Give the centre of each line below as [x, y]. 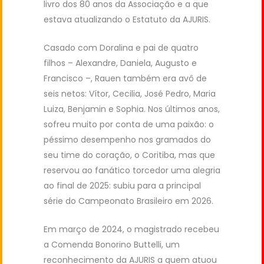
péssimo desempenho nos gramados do [127, 140]
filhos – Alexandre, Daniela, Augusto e [120, 63]
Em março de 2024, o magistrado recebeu [131, 230]
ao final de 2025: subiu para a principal [122, 186]
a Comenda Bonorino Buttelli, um [112, 245]
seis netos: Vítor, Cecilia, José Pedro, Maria [130, 94]
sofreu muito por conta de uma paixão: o [129, 125]
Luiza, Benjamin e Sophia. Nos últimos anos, [132, 109]
